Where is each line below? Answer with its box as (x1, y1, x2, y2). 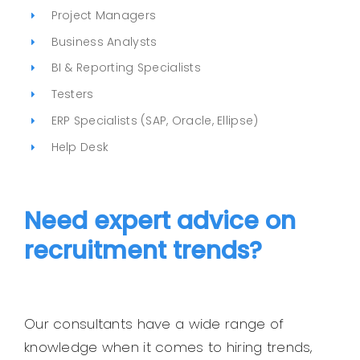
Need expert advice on (23, 204, 296, 239)
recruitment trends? (23, 234, 262, 268)
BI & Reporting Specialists (51, 59, 201, 76)
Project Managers (51, 6, 157, 23)
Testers (51, 86, 94, 103)
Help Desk (51, 138, 109, 155)
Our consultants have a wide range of (23, 314, 284, 334)
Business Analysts (51, 33, 157, 50)
